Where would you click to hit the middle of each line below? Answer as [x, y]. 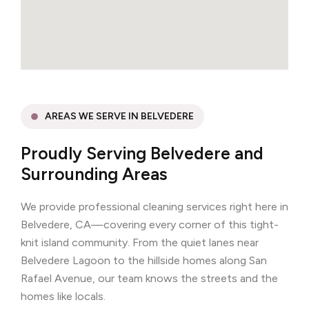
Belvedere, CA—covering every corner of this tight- [150, 224]
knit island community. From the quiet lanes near [140, 242]
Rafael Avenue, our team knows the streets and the [149, 278]
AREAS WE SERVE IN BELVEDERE [119, 116]
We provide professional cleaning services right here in [154, 206]
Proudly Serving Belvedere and [142, 153]
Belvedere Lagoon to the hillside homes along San [144, 260]
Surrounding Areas [94, 173]
